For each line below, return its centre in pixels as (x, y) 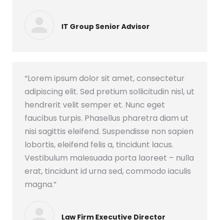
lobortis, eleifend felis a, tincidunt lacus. (99, 145)
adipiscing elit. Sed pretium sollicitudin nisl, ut (110, 92)
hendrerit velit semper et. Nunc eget (95, 105)
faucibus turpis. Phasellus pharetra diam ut (107, 118)
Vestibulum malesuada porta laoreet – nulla (109, 158)
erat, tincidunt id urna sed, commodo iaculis (108, 171)
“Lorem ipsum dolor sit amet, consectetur (105, 78)
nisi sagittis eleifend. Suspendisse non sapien (109, 131)
